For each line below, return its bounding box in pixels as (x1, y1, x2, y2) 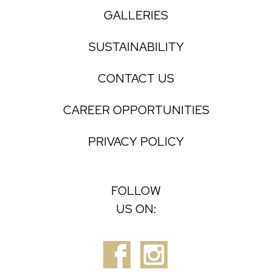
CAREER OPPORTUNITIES (63, 101, 209, 118)
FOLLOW (111, 182, 161, 199)
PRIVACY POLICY (88, 133, 184, 149)
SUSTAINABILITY (88, 38, 184, 55)
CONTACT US (98, 70, 174, 86)
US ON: (115, 200, 157, 217)
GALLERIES (104, 7, 168, 23)
